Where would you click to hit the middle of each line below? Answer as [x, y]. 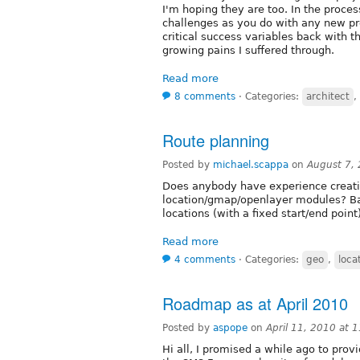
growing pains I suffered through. [248, 50]
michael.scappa [251, 164]
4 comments [205, 259]
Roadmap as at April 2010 [255, 303]
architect [328, 96]
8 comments [205, 96]
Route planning [216, 140]
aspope [230, 327]
